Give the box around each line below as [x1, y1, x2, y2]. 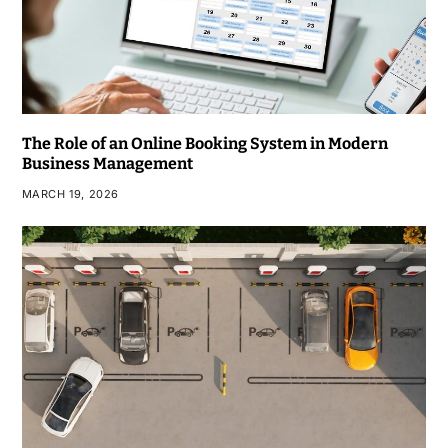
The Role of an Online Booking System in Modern [21, 134, 388, 154]
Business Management [21, 154, 193, 174]
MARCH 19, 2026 [21, 187, 119, 202]
